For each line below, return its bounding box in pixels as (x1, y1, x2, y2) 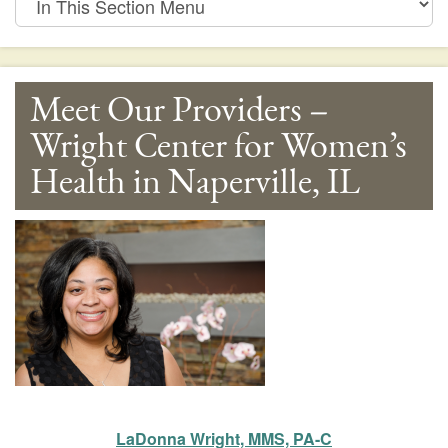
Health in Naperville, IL (30, 158, 360, 206)
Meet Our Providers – (30, 86, 329, 134)
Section (14, 23, 72, 47)
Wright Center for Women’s (30, 122, 407, 170)
